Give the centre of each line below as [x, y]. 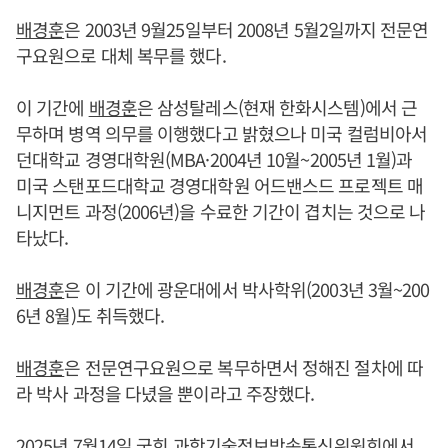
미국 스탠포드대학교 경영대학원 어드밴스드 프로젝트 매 [219, 185]
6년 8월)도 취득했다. [90, 315]
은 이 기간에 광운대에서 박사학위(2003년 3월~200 [247, 289]
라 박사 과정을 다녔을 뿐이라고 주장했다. [165, 393]
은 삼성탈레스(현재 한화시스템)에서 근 [277, 107]
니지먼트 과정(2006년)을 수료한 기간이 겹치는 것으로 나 [221, 211]
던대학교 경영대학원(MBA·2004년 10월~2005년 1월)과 [214, 159]
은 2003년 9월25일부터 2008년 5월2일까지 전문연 [246, 29]
